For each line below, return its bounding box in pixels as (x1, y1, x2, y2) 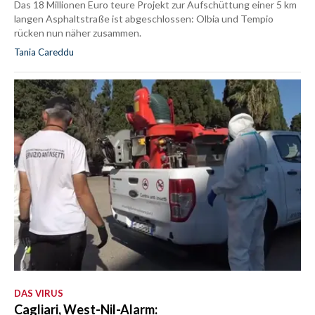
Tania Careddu (14, 46, 74, 58)
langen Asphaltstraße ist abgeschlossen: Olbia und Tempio (14, 13, 274, 25)
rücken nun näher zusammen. (14, 27, 141, 39)
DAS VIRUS (14, 287, 63, 299)
